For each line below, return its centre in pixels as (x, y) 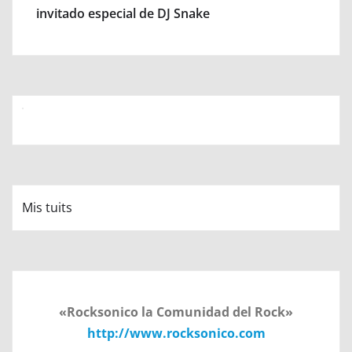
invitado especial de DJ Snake (123, 13)
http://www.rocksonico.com (176, 333)
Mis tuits (47, 207)
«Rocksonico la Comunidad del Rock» (176, 312)
